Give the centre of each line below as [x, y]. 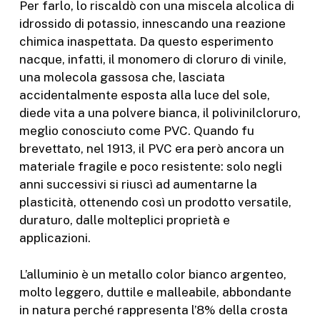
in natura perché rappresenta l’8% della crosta [153, 310]
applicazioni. [55, 238]
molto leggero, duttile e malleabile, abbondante [155, 292]
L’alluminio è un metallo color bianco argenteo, [152, 274]
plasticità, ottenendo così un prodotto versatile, [155, 202]
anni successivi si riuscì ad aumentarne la [138, 184]
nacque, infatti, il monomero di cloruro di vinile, [152, 59]
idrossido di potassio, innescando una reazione [152, 24]
